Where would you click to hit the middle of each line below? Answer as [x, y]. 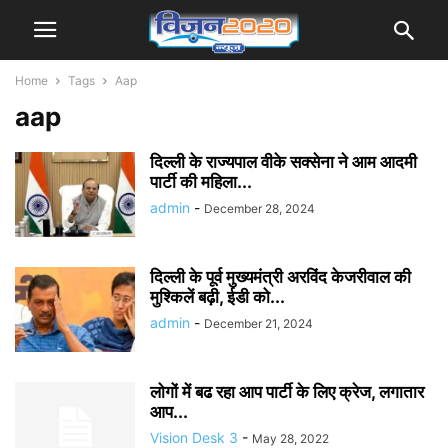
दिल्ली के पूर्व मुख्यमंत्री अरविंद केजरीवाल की [280, 277]
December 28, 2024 [259, 208]
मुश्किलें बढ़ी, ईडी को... [217, 297]
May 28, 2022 [290, 438]
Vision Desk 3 [194, 437]
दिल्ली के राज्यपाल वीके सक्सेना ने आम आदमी [283, 162]
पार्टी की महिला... [201, 182]
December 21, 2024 [258, 323]
